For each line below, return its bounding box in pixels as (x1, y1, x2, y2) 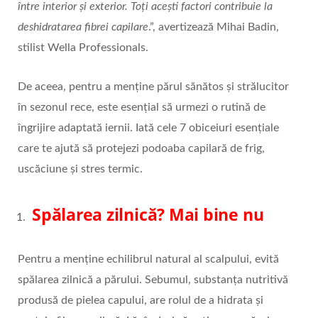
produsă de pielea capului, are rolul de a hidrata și (18, 295, 263, 307)
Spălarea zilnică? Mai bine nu (32, 203, 264, 226)
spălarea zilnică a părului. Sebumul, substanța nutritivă (18, 274, 288, 286)
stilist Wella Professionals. (18, 42, 148, 54)
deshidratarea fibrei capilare (18, 21, 148, 33)
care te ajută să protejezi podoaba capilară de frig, (18, 143, 265, 155)
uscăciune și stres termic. (18, 163, 143, 175)
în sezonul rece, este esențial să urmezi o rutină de (18, 102, 265, 114)
